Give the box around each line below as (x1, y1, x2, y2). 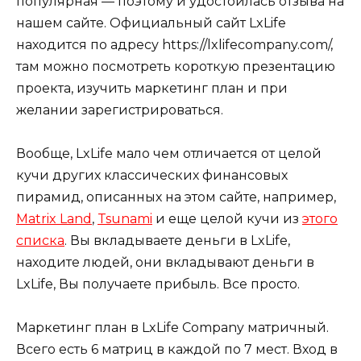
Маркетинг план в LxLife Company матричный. (16, 320, 329, 336)
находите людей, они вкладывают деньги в (16, 254, 314, 270)
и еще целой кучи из (152, 210, 302, 226)
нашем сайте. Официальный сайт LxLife (16, 15, 286, 31)
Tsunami (98, 210, 152, 226)
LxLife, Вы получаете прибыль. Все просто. (16, 276, 300, 292)
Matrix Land (16, 210, 92, 226)
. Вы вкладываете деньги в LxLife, (64, 232, 290, 248)
